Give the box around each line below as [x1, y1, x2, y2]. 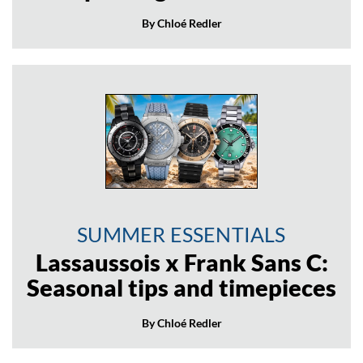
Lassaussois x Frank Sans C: [35, 249, 328, 277]
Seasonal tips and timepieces [27, 274, 336, 302]
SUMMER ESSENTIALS [77, 222, 286, 247]
